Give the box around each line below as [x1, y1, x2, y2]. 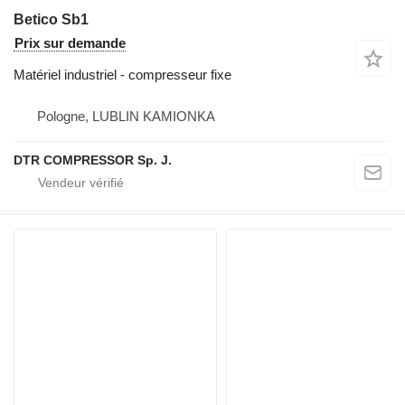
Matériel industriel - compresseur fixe [14, 67, 231, 82]
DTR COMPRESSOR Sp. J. [14, 153, 172, 167]
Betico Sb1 [14, 12, 89, 27]
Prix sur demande [14, 35, 126, 51]
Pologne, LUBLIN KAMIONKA [37, 108, 215, 124]
